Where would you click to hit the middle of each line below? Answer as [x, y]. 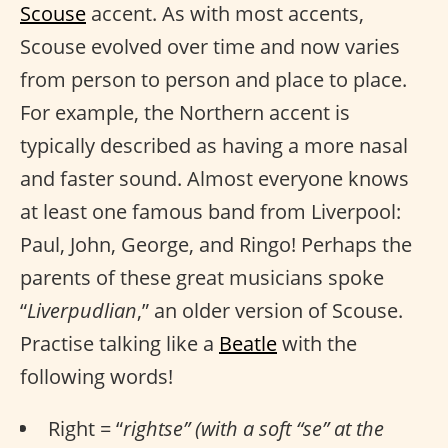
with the [317, 343]
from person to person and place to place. [213, 79]
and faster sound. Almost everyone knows [214, 178]
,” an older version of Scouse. [270, 310]
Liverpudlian [82, 310]
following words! [96, 376]
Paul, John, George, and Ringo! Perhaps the [216, 244]
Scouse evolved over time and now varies [210, 46]
